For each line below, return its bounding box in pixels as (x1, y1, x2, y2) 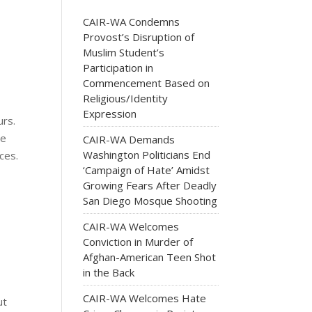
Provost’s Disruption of (83, 29, 195, 44)
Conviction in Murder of (83, 234, 194, 249)
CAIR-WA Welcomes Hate (83, 290, 207, 305)
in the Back (83, 265, 135, 279)
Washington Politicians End (83, 147, 211, 162)
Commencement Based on (83, 75, 210, 90)
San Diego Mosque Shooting (83, 193, 218, 208)
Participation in (83, 60, 154, 75)
